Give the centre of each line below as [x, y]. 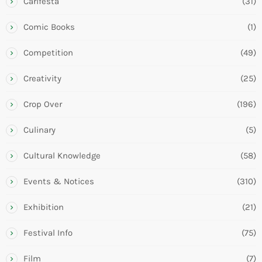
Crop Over [43, 104]
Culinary [39, 130]
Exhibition [44, 207]
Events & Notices [59, 182]
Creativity [42, 79]
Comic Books [49, 27]
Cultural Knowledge [62, 156]
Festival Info [48, 233]
